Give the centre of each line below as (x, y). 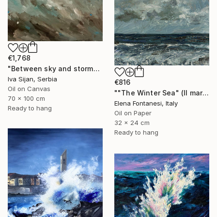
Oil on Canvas (29, 89)
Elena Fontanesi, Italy (146, 103)
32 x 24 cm (132, 122)
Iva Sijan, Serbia (32, 79)
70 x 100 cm (26, 99)
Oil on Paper (133, 113)
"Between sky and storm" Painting (96, 69)
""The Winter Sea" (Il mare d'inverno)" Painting (206, 93)
